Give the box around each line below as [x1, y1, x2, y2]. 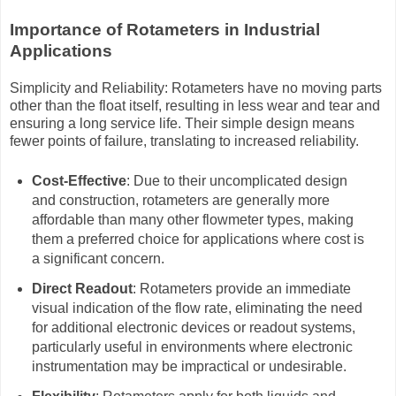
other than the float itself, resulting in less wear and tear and [10, 98, 380, 114]
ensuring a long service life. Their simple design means [10, 116, 354, 132]
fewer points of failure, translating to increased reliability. [10, 133, 359, 149]
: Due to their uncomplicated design [126, 173, 347, 189]
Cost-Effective [31, 173, 126, 189]
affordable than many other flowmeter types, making [31, 212, 354, 228]
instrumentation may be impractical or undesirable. [31, 359, 346, 375]
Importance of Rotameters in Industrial [10, 20, 320, 40]
